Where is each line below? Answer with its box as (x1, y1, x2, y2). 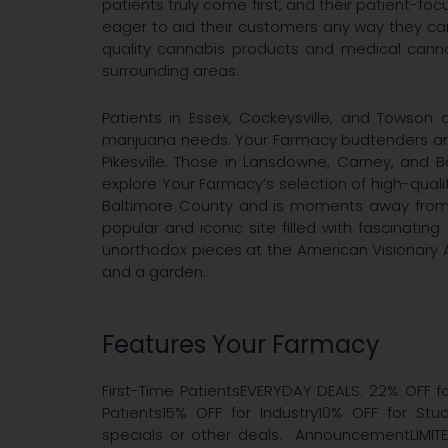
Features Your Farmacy (102, 327, 380, 361)
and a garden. (102, 261, 206, 282)
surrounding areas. (102, 60, 239, 81)
